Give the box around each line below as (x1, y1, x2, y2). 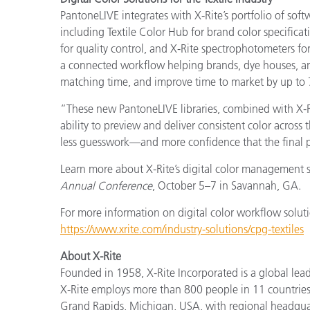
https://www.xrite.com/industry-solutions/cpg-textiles (60, 222, 304, 236)
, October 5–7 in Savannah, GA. (152, 179, 301, 192)
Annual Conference (60, 179, 152, 192)
